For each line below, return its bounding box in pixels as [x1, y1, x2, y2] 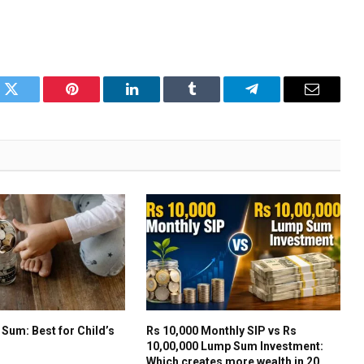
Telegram [250, 93, 306, 109]
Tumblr [190, 93, 234, 109]
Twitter [10, 93, 53, 109]
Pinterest [70, 93, 122, 109]
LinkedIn [130, 93, 184, 109]
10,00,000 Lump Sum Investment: [145, 339, 323, 353]
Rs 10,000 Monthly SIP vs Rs [145, 323, 297, 337]
